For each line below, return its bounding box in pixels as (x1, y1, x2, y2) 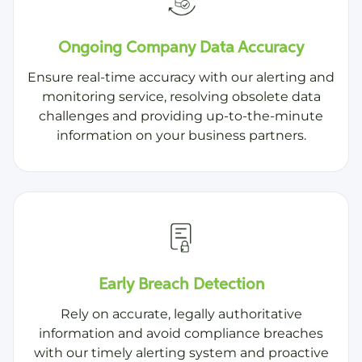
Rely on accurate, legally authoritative (60, 306, 302, 322)
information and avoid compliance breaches (39, 326, 323, 342)
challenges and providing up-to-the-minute (39, 108, 323, 124)
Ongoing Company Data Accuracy (57, 40, 305, 57)
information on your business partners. (56, 128, 306, 144)
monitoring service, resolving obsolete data (41, 89, 321, 105)
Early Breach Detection (98, 276, 264, 293)
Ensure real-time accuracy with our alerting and (27, 69, 335, 86)
